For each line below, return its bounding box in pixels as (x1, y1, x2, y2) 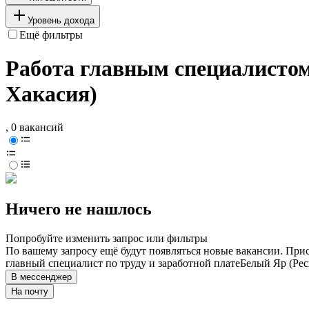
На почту (11, 286, 48, 297)
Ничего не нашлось (6, 200, 152, 219)
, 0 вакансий (6, 121, 63, 134)
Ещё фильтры (19, 28, 83, 41)
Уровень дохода (28, 14, 94, 26)
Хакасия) (6, 81, 97, 107)
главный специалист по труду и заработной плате (6, 257, 240, 270)
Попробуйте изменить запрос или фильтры (6, 232, 208, 245)
